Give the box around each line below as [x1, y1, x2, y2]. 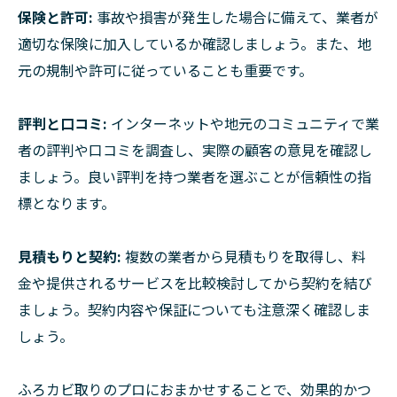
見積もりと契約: [18, 245, 121, 268]
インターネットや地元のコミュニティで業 [107, 113, 379, 135]
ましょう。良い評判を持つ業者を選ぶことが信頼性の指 [18, 166, 371, 188]
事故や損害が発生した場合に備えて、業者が [93, 6, 378, 28]
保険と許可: [18, 6, 93, 28]
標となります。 [18, 192, 115, 214]
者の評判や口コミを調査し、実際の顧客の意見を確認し [18, 139, 372, 161]
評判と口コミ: [18, 113, 107, 135]
